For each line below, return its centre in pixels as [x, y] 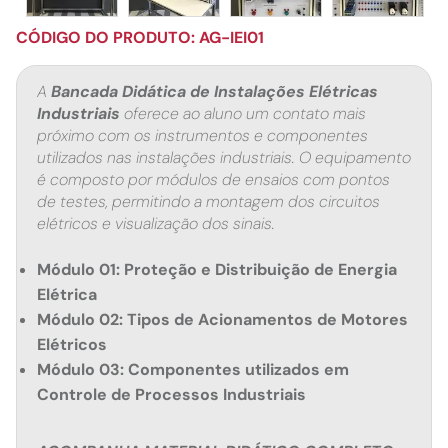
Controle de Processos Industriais [171, 394]
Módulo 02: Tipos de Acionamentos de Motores [222, 319]
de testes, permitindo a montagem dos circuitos [208, 201]
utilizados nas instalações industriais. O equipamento [224, 157]
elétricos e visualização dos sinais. [156, 223]
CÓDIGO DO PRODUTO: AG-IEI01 [140, 37]
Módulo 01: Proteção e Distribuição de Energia [217, 269]
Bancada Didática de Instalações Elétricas [214, 91]
